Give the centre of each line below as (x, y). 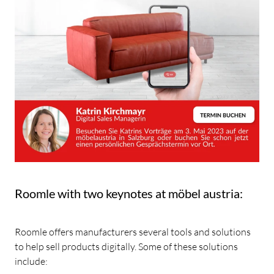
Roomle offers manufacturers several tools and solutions (133, 231)
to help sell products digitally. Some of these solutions (126, 246)
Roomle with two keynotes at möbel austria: (129, 193)
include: (31, 261)
